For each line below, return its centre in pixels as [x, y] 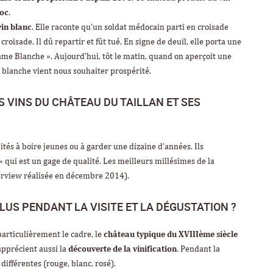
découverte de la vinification [122, 249]
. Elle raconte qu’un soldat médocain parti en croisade [130, 27]
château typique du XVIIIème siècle [171, 234]
